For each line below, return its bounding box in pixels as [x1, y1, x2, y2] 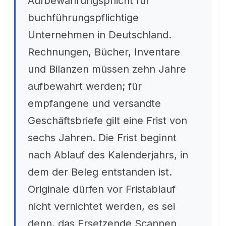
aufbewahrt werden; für [28, 80, 142, 92]
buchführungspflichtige [28, 12, 139, 24]
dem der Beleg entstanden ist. [28, 166, 172, 178]
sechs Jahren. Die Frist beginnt [28, 132, 177, 144]
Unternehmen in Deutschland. [28, 29, 172, 41]
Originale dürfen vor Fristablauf [28, 183, 176, 195]
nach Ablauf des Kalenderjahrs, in [28, 149, 188, 161]
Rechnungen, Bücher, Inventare [28, 46, 180, 58]
